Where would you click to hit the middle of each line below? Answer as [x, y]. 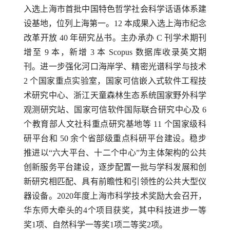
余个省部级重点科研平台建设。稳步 [139, 138]
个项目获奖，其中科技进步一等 [147, 210]
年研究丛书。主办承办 [113, 37]
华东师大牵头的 [53, 210]
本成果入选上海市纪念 [165, 23]
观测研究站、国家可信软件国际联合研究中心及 [113, 109]
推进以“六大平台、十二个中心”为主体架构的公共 [115, 152]
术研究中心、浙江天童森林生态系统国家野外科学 [115, 95]
